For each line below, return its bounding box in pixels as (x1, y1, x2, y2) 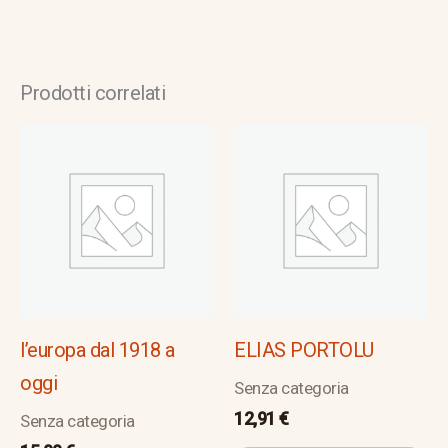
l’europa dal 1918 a (20, 337, 175, 362)
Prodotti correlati (20, 80, 165, 105)
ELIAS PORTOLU (234, 337, 374, 362)
